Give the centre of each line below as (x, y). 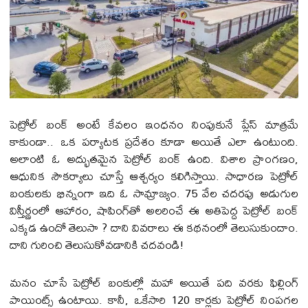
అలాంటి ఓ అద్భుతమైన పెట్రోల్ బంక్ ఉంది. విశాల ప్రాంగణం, (154, 159)
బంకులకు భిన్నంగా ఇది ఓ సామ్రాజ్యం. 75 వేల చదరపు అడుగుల (154, 193)
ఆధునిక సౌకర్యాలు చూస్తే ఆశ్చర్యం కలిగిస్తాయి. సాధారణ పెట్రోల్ (154, 176)
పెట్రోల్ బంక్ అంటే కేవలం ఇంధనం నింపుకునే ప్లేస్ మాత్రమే (154, 124)
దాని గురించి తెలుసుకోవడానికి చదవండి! (97, 245)
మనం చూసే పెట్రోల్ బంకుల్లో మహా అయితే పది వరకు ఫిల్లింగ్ (154, 283)
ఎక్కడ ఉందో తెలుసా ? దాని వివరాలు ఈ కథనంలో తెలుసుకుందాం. (154, 228)
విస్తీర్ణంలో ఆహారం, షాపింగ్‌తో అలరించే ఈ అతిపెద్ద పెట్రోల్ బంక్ (154, 210)
